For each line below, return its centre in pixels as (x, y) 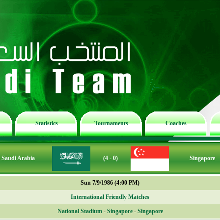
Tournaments (111, 123)
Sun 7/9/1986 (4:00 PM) (110, 183)
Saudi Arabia (18, 158)
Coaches (176, 123)
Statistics (46, 123)
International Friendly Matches (110, 197)
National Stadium (80, 211)
